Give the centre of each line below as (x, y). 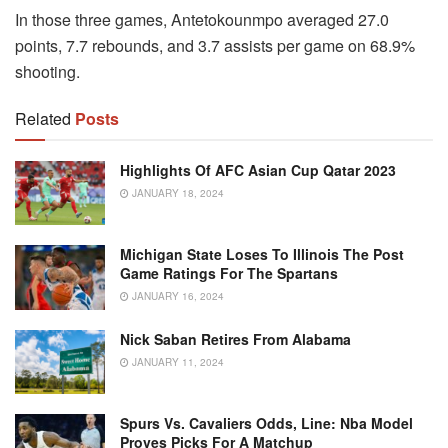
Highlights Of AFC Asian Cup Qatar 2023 (258, 169)
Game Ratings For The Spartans (229, 273)
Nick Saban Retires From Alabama (235, 338)
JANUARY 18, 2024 (176, 192)
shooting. (47, 71)
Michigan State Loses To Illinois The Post (262, 254)
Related (43, 118)
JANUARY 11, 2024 (176, 361)
